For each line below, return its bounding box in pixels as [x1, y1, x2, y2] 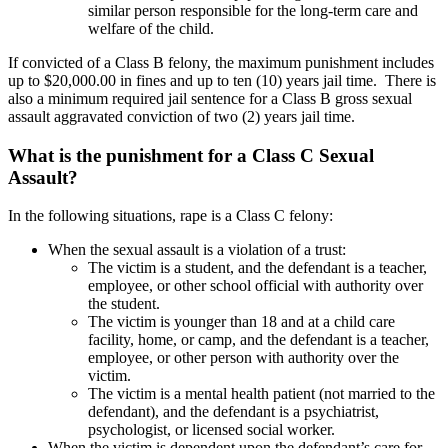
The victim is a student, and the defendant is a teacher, [88, 259, 427, 277]
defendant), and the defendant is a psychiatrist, [88, 403, 379, 421]
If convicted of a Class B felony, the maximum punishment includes [8, 53, 434, 71]
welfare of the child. [88, 19, 218, 37]
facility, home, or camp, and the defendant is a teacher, [88, 331, 429, 349]
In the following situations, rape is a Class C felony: [8, 207, 337, 225]
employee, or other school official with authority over [88, 277, 423, 295]
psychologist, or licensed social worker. [88, 421, 339, 439]
